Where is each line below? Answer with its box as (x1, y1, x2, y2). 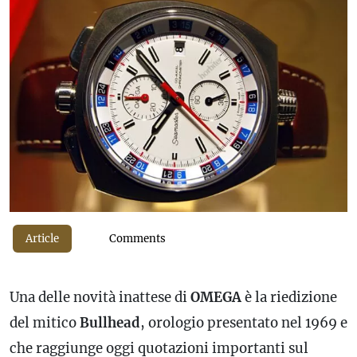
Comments (109, 231, 166, 245)
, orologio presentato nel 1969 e (140, 313, 347, 331)
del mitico (10, 313, 80, 331)
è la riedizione (241, 288, 337, 306)
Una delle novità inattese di (10, 288, 190, 306)
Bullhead (80, 313, 140, 331)
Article (25, 231, 59, 245)
